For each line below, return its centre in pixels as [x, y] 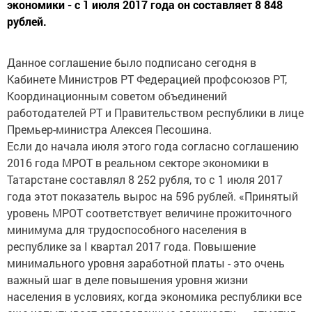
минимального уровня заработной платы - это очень [146, 263]
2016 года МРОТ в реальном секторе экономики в [138, 163]
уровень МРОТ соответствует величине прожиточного [149, 213]
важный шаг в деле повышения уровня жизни [127, 280]
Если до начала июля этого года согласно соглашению [153, 146]
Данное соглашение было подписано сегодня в [132, 62]
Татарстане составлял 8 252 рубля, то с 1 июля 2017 [145, 179]
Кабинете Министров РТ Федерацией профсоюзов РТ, [147, 79]
